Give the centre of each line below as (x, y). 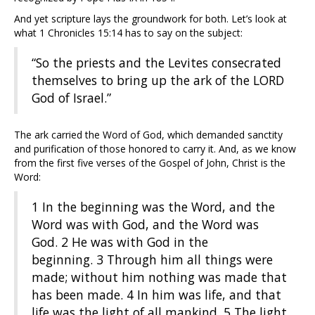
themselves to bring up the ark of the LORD (158, 81)
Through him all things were (190, 260)
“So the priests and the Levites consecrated (156, 63)
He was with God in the (140, 242)
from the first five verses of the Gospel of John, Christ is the (150, 163)
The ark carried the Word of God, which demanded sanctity (148, 135)
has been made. (77, 295)
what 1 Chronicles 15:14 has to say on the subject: (128, 33)
